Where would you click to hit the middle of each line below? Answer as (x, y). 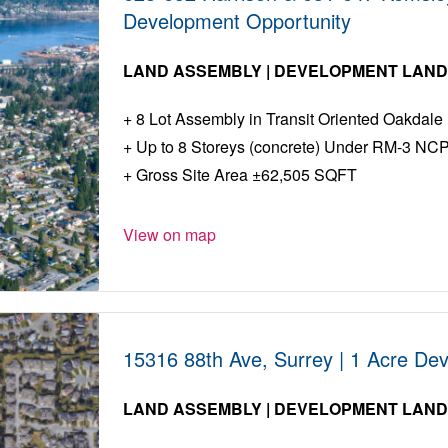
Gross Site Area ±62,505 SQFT (245, 175)
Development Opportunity (237, 21)
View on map (170, 235)
